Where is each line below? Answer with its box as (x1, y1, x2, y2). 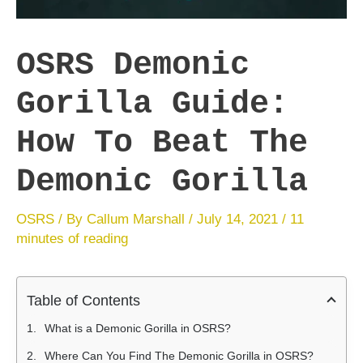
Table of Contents (27, 292, 140, 309)
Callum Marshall (87, 211, 189, 227)
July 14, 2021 (197, 211, 282, 227)
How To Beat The (16, 124, 308, 161)
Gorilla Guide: (16, 85, 288, 122)
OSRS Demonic (16, 46, 250, 83)
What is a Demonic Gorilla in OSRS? (45, 321, 231, 335)
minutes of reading (16, 230, 128, 246)
